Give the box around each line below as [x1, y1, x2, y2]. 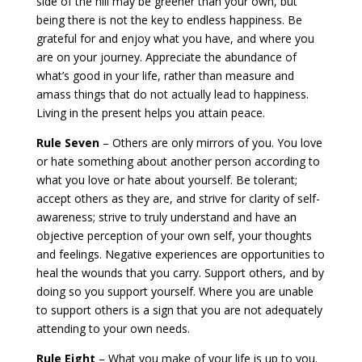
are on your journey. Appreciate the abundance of [36, 49, 297, 65]
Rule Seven [36, 135, 99, 150]
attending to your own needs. [36, 321, 190, 336]
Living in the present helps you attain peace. [36, 105, 265, 120]
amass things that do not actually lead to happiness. [36, 86, 309, 102]
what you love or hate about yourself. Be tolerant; [36, 172, 297, 187]
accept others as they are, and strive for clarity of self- [36, 191, 320, 206]
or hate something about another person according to [36, 154, 320, 169]
